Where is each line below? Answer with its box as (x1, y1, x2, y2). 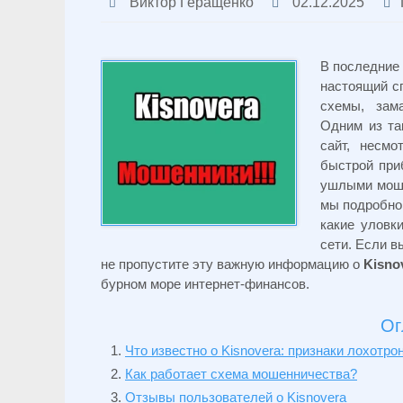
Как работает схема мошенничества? (125, 366, 357, 381)
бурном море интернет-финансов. (101, 276, 309, 291)
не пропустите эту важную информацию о (101, 256, 364, 272)
